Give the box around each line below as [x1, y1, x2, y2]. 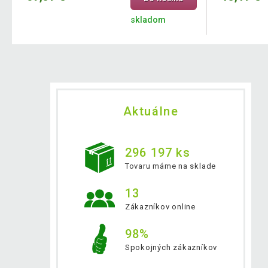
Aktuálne [123, 103, 179, 118]
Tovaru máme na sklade [124, 161, 217, 170]
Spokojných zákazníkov [124, 242, 218, 252]
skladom [130, 14, 166, 25]
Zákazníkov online [124, 202, 196, 211]
